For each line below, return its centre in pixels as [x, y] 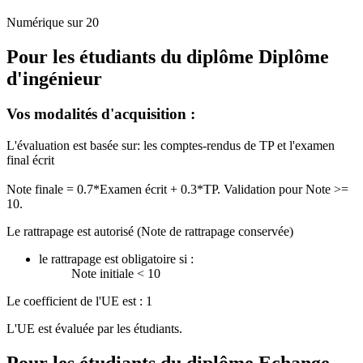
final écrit [32, 160]
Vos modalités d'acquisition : [101, 114]
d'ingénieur [54, 78]
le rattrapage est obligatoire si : [116, 259]
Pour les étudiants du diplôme [132, 56]
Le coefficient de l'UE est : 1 [79, 301]
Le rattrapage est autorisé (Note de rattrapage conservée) [150, 232]
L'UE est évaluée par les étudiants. [94, 329]
